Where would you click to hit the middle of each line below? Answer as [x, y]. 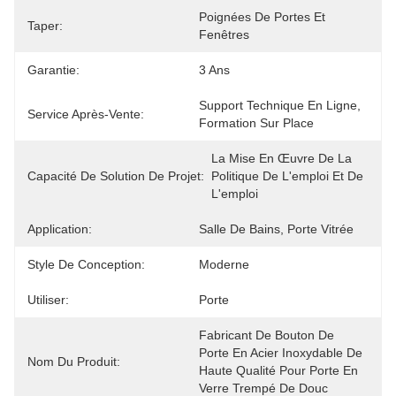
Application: [60, 229]
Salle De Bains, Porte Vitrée [276, 229]
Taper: [45, 26]
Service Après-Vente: [86, 114]
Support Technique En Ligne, [280, 105]
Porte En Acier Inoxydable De [281, 353]
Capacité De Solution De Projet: [116, 176]
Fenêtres [224, 34]
